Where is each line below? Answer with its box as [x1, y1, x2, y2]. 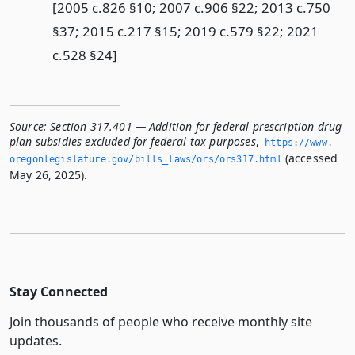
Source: [10, 119, 48, 135]
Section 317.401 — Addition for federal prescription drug [50, 119, 342, 135]
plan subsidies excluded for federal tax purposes [10, 134, 256, 150]
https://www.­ [265, 137, 338, 149]
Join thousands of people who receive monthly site [10, 313, 312, 331]
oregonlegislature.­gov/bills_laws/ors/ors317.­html [10, 154, 282, 166]
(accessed [281, 151, 338, 166]
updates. [10, 332, 62, 350]
